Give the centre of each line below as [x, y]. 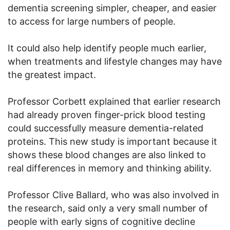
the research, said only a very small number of [108, 208]
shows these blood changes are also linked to [107, 155]
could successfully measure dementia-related [106, 128]
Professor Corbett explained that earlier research [114, 101]
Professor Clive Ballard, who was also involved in [113, 195]
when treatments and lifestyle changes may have [115, 61]
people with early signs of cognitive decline [101, 221]
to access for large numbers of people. [92, 21]
